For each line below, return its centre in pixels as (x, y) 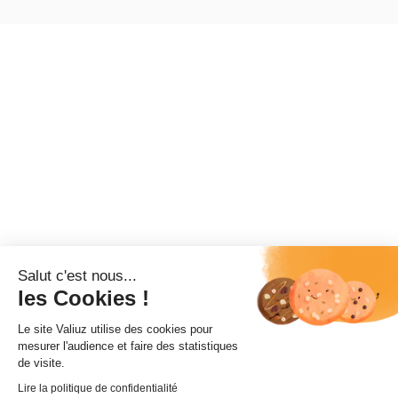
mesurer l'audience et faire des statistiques (128, 346)
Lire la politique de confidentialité (98, 388)
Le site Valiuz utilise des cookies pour (115, 329)
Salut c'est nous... (77, 276)
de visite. (41, 363)
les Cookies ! (84, 298)
